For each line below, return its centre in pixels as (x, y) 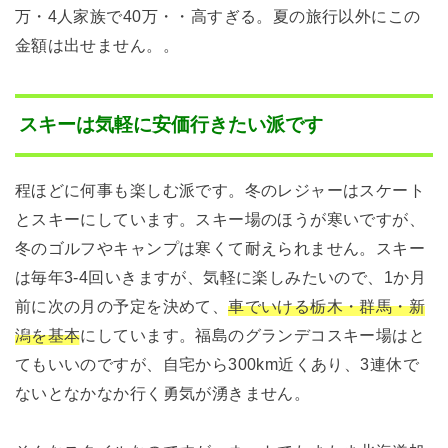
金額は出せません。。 (96, 45)
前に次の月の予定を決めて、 (121, 305)
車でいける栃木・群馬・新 (327, 305)
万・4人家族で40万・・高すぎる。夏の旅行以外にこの (217, 16)
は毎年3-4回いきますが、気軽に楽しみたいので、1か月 (220, 276)
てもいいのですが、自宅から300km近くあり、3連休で (216, 363)
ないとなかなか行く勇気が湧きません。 (162, 392)
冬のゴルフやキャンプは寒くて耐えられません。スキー (220, 247)
